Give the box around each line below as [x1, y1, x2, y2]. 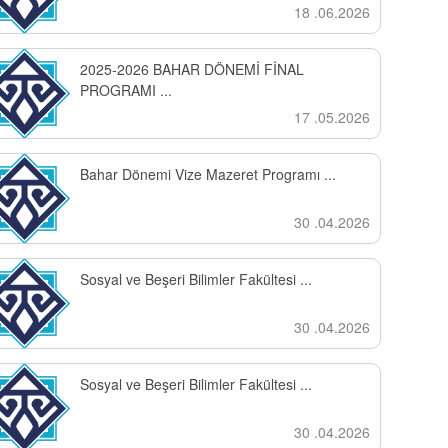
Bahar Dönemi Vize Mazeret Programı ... [79, 164, 336, 184]
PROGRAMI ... [79, 80, 172, 100]
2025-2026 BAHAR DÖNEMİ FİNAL [79, 59, 304, 79]
